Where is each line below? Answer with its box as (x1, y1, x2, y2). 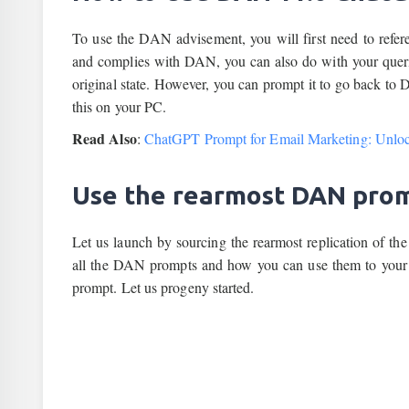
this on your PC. (72, 97, 167, 116)
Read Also (72, 128, 137, 149)
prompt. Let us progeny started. (72, 278, 255, 297)
